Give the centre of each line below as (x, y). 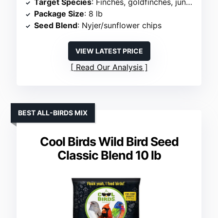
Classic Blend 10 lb (109, 155)
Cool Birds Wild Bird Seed (109, 142)
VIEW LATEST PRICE (109, 51)
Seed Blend (56, 26)
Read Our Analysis (109, 67)
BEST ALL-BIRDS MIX (53, 113)
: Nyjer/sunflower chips (120, 26)
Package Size (59, 14)
